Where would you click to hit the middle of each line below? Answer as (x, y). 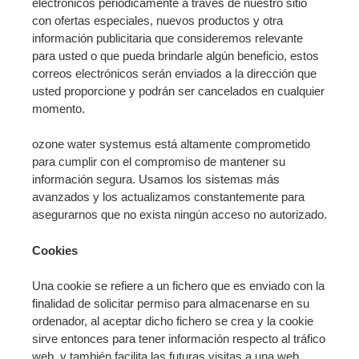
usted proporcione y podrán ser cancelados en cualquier (178, 91)
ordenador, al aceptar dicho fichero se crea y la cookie (173, 321)
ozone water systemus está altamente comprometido (171, 144)
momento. (58, 108)
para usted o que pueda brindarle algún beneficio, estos (175, 55)
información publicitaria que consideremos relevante (167, 38)
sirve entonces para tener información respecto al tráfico (179, 339)
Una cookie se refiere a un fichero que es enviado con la (178, 286)
